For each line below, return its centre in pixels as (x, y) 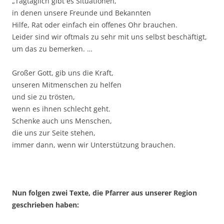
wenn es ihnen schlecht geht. (61, 109)
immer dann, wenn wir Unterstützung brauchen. (94, 145)
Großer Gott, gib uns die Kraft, (63, 73)
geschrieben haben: (45, 205)
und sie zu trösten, (43, 97)
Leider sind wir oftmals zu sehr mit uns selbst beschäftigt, (109, 37)
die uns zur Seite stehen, (54, 133)
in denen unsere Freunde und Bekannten (81, 13)
